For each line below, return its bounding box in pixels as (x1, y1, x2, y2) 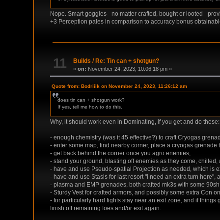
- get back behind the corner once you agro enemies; (50, 149, 191, 157)
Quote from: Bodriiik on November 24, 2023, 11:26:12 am (52, 83, 188, 89)
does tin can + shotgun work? (57, 97, 125, 103)
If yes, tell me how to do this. (57, 104, 123, 110)
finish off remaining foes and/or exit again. (50, 204, 162, 212)
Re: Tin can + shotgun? (95, 57, 160, 64)
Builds (73, 57, 91, 64)
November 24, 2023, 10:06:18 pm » (86, 65, 172, 72)
